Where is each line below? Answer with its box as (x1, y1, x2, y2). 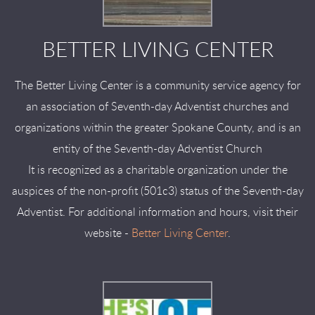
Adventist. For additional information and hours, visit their (17, 207, 298, 218)
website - (84, 228, 131, 239)
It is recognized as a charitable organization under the (27, 165, 288, 176)
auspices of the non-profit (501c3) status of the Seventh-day (11, 186, 304, 197)
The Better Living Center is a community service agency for (14, 80, 301, 91)
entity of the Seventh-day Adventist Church (53, 143, 262, 155)
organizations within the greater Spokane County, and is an (14, 122, 301, 134)
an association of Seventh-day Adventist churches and (26, 101, 289, 112)
